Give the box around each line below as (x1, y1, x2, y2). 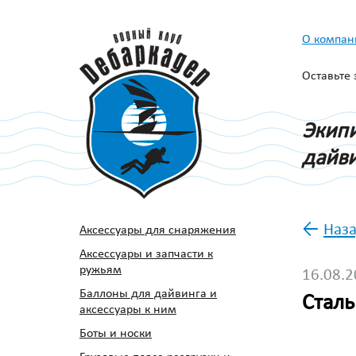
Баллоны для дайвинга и (79, 288, 217, 300)
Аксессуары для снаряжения (79, 224, 236, 237)
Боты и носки (79, 327, 152, 340)
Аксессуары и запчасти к (79, 248, 213, 261)
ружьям (79, 264, 122, 277)
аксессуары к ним (79, 304, 176, 316)
